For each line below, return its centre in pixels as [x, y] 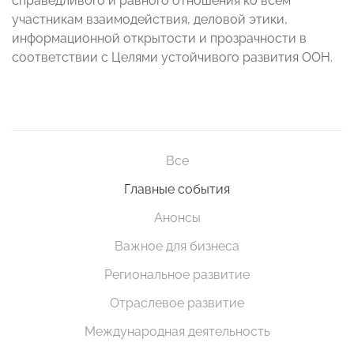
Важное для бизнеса [177, 247]
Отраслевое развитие [177, 303]
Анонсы [177, 218]
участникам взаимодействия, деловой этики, [150, 20]
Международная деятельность [177, 332]
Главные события [177, 190]
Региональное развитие [177, 275]
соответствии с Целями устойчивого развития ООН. [172, 58]
